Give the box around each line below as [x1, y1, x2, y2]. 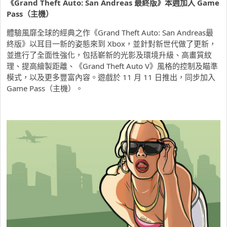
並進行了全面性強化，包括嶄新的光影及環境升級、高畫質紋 [7, 50, 212, 60]
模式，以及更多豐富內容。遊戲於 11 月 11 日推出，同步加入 [7, 72, 215, 83]
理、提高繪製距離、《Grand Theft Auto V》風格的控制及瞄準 [7, 61, 218, 71]
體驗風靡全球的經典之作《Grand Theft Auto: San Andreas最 [7, 27, 213, 38]
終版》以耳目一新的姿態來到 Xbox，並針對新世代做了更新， [7, 39, 216, 49]
